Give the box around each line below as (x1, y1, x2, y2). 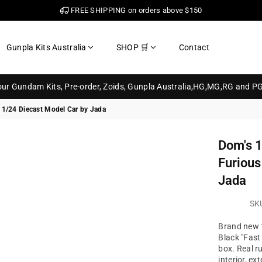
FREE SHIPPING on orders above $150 (68, 5, 202, 15)
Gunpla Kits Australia (6, 43, 87, 52)
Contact (178, 43, 209, 52)
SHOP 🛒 (116, 43, 149, 52)
